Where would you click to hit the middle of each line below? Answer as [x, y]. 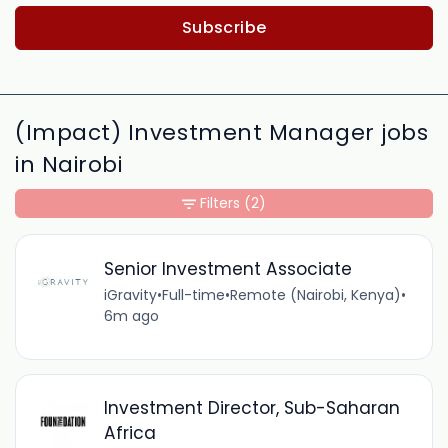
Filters [220, 203]
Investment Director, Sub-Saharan [251, 408]
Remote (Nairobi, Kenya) [315, 294]
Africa [129, 433]
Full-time [193, 294]
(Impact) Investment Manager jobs [222, 133]
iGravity [130, 294]
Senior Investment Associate [227, 268]
